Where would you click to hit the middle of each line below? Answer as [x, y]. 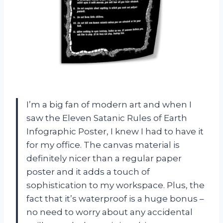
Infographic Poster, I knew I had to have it [115, 131]
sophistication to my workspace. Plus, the [115, 185]
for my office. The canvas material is [103, 145]
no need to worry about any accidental [110, 212]
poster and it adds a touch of [88, 171]
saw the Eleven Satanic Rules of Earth [107, 118]
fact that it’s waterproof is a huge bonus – [115, 198]
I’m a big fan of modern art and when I [109, 104]
